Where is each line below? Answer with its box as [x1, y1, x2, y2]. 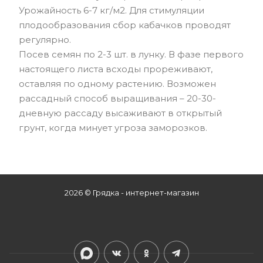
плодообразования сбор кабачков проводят [19, 19, 231, 31]
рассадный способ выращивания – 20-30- [19, 93, 216, 104]
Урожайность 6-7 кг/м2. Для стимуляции [19, 5, 204, 16]
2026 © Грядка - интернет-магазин [64, 188, 199, 198]
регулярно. [19, 34, 71, 46]
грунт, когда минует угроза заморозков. [19, 122, 207, 134]
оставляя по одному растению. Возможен [19, 78, 216, 90]
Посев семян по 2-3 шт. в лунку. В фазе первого [19, 49, 244, 60]
